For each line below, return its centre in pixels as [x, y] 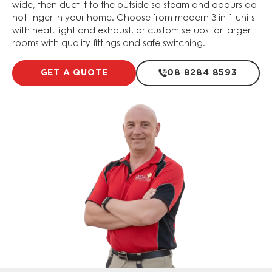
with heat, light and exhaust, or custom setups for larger [131, 32]
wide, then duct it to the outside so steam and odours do [134, 6]
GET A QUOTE [74, 73]
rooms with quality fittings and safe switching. [109, 45]
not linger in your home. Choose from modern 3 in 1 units [134, 19]
